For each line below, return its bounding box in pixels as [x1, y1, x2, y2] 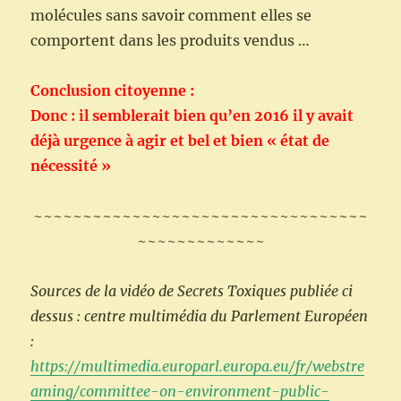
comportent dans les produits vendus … [30, 31, 311, 50]
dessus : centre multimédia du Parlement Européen [30, 307, 369, 326]
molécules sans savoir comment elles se [30, 6, 312, 25]
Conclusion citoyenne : [30, 81, 195, 100]
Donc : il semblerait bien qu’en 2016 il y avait [30, 107, 354, 125]
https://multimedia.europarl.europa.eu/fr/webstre [30, 357, 365, 376]
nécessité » [30, 157, 115, 175]
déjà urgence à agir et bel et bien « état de [30, 132, 330, 150]
